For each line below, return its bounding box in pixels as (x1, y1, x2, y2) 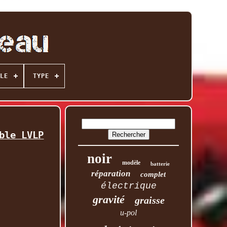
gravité (92, 193, 125, 206)
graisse (134, 195, 165, 206)
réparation (91, 169, 131, 178)
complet (140, 170, 166, 178)
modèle (122, 159, 141, 166)
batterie (150, 161, 170, 167)
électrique (100, 181, 157, 191)
